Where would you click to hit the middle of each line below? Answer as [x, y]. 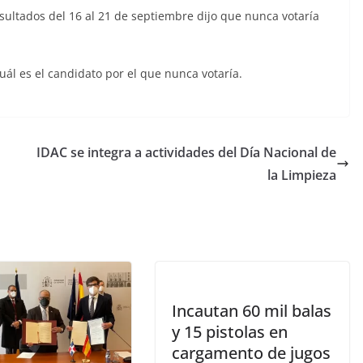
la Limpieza [302, 175]
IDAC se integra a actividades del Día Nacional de [186, 153]
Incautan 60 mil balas [252, 311]
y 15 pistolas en [230, 332]
